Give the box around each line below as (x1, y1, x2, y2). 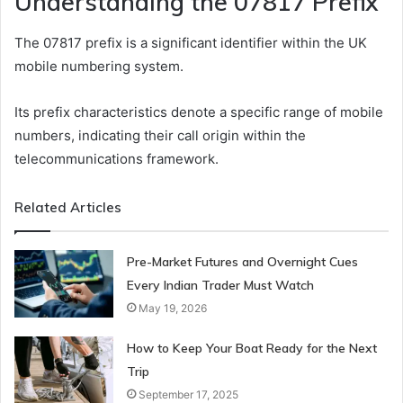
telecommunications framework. (14, 149, 219, 167)
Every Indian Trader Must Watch (127, 276, 315, 293)
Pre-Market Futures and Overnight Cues (127, 253, 359, 270)
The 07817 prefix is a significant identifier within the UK (14, 33, 367, 51)
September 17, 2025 (139, 387, 239, 401)
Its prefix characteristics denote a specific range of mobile (14, 103, 383, 121)
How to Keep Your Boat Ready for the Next (127, 339, 378, 356)
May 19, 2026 (139, 300, 208, 315)
